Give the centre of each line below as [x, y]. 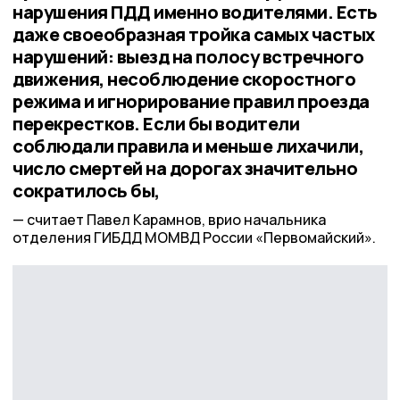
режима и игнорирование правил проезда [191, 101]
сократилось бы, [86, 190]
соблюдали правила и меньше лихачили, [188, 146]
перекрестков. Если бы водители [156, 123]
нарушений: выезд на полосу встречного [188, 56]
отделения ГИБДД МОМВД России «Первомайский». [194, 238]
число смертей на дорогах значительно [185, 168]
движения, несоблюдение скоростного [184, 79]
